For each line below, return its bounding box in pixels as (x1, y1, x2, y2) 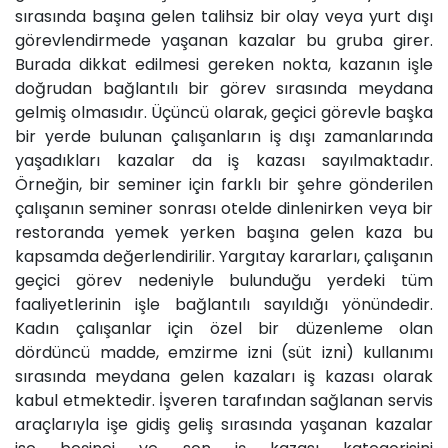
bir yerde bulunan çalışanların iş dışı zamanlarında (15, 124, 433, 148)
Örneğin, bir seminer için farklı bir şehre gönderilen (15, 172, 433, 196)
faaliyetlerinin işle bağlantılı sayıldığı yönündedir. (15, 292, 433, 316)
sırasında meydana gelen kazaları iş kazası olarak (15, 364, 433, 388)
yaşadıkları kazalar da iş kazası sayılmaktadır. (15, 148, 433, 172)
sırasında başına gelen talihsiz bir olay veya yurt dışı (15, 4, 433, 28)
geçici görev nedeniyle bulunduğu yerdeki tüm (15, 268, 433, 292)
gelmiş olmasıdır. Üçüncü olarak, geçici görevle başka (15, 100, 433, 124)
